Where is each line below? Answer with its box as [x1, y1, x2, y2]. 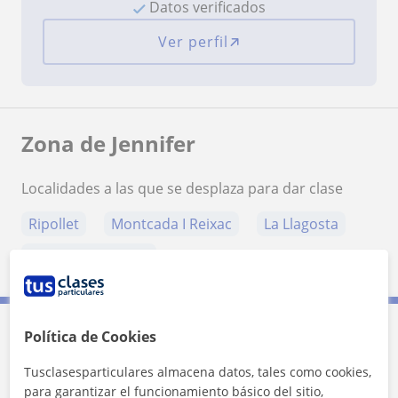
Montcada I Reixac [111, 214, 232, 235]
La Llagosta [264, 214, 338, 235]
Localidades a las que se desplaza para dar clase [21, 179, 343, 199]
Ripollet [28, 214, 79, 235]
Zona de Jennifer [21, 129, 195, 159]
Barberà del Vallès [28, 246, 149, 267]
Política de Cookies [24, 327, 157, 346]
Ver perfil [157, 32, 228, 52]
